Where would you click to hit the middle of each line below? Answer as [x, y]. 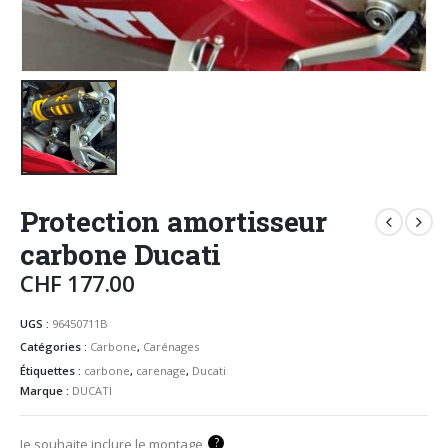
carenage [161, 370]
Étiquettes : [52, 370]
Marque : [46, 390]
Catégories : [55, 347]
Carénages [171, 347]
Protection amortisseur [173, 222]
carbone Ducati [121, 255]
